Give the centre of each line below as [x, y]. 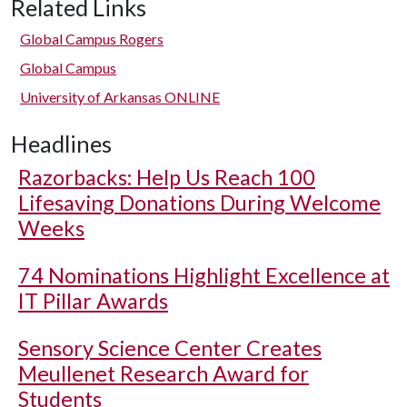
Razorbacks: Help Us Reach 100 [167, 177]
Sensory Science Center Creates [170, 348]
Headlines [61, 144]
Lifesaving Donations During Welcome [199, 203]
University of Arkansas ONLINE [120, 97]
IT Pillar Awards [93, 301]
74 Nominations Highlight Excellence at [204, 275]
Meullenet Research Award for [164, 373]
